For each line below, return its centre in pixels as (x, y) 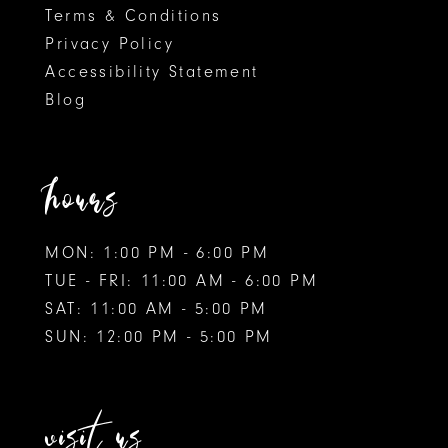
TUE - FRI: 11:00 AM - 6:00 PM (181, 281)
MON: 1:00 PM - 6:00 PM (157, 253)
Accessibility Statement (152, 71)
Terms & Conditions (133, 15)
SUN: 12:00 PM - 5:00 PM (159, 337)
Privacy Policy (109, 43)
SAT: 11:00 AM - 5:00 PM (156, 309)
